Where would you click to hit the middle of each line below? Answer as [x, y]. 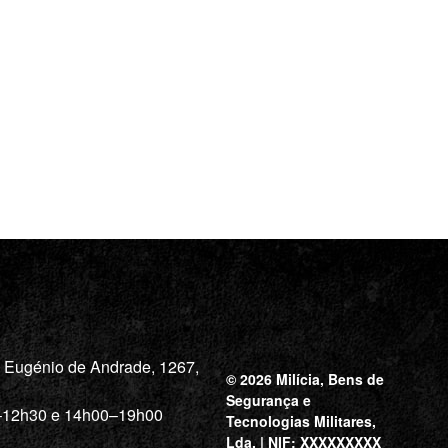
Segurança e [269, 400]
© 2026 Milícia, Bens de [305, 379]
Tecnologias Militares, [301, 421]
